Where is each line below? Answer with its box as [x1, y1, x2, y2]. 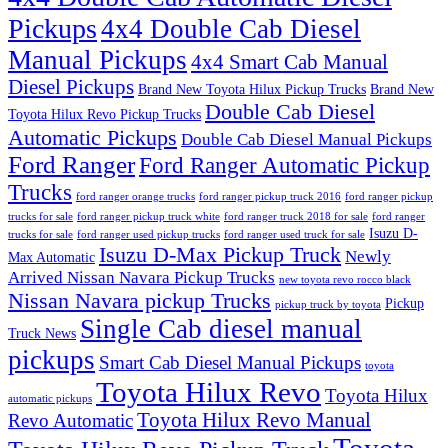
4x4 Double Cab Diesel [101, 14, 361, 45]
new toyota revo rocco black [279, 274, 411, 286]
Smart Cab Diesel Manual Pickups [99, 352, 361, 374]
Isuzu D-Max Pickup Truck [99, 242, 341, 268]
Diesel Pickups [8, 76, 134, 99]
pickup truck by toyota [275, 299, 381, 311]
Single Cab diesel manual [80, 314, 362, 345]
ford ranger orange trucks [76, 191, 195, 203]
